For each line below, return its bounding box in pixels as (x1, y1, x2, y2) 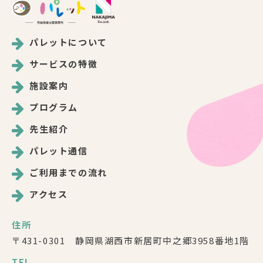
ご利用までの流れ (29, 166, 107, 178)
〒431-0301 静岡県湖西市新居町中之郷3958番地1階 (12, 234, 250, 247)
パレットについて (29, 35, 107, 48)
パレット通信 (29, 144, 88, 157)
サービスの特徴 (29, 57, 98, 70)
